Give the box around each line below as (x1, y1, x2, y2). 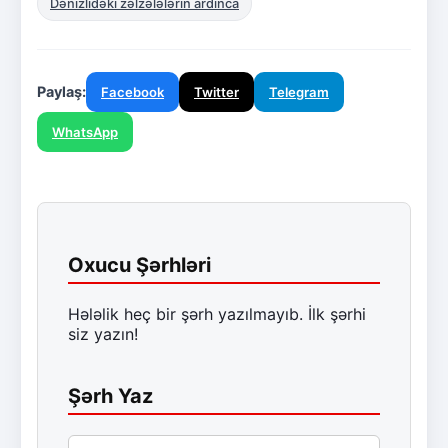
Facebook (101, 83, 164, 100)
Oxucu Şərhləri (68, 252, 211, 277)
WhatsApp (52, 123, 118, 140)
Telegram (269, 83, 329, 100)
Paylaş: (37, 82, 86, 100)
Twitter (194, 83, 239, 100)
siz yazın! (68, 323, 138, 344)
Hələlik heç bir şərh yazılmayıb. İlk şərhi (68, 303, 366, 324)
